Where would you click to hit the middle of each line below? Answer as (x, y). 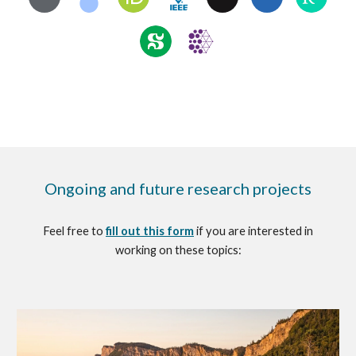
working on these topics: (178, 250)
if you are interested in (255, 231)
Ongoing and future (114, 188)
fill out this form (150, 231)
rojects (286, 188)
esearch (223, 188)
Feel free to (74, 231)
